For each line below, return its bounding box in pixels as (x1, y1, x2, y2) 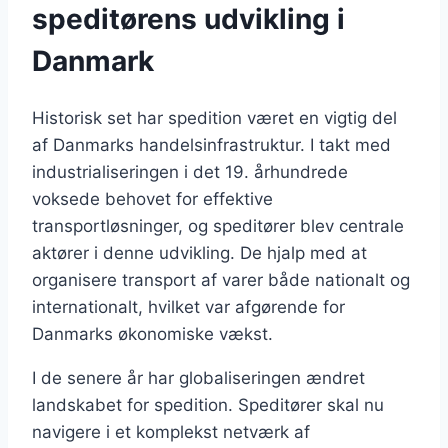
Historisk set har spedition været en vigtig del (32, 107, 397, 128)
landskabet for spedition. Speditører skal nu (32, 394, 384, 415)
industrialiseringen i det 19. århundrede (32, 161, 348, 182)
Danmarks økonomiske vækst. (32, 323, 273, 344)
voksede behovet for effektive (32, 188, 273, 209)
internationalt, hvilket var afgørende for (32, 296, 345, 317)
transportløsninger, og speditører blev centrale (32, 215, 404, 236)
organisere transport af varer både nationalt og (32, 269, 410, 290)
